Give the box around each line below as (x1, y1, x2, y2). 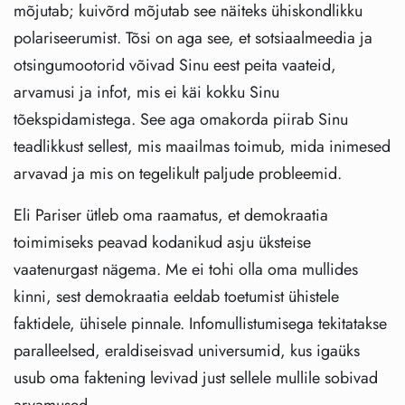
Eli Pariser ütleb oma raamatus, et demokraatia (14, 202, 328, 227)
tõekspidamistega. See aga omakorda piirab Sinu (14, 107, 348, 131)
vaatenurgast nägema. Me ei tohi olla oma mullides (14, 257, 358, 281)
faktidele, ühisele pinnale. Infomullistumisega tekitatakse (14, 311, 387, 335)
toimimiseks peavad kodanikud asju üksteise (14, 230, 311, 254)
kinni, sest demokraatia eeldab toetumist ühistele (14, 284, 339, 308)
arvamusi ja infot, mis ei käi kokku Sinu (14, 80, 279, 104)
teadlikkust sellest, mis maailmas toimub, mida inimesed (14, 134, 391, 158)
